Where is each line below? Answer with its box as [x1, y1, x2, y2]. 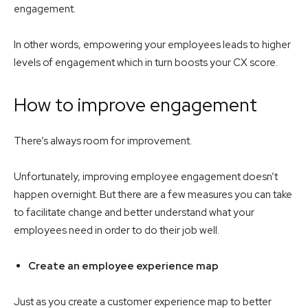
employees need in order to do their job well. [14, 223, 219, 238]
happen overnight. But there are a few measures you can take [14, 188, 292, 202]
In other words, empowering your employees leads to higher [14, 38, 291, 52]
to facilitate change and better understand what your [14, 206, 254, 220]
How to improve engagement [14, 93, 257, 118]
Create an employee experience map [28, 259, 219, 274]
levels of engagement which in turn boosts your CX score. [14, 56, 278, 70]
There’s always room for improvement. [14, 134, 192, 148]
